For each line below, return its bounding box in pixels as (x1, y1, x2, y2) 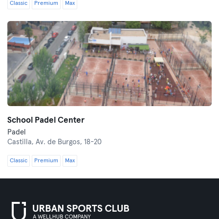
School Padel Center (7, 116, 85, 125)
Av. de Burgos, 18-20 (36, 138, 102, 146)
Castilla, (7, 138, 36, 146)
